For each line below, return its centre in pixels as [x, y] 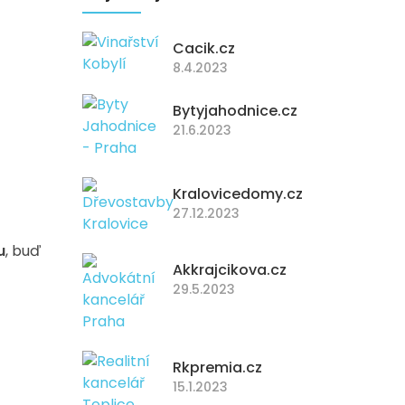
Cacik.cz [204, 48]
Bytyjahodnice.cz [235, 111]
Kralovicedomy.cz [238, 194]
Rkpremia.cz [217, 367]
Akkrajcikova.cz [230, 270]
